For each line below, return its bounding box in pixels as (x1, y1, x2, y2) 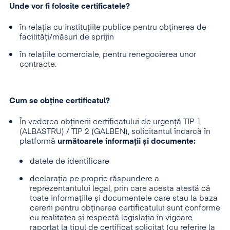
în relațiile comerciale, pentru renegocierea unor (20, 51, 196, 59)
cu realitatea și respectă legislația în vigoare (30, 214, 193, 222)
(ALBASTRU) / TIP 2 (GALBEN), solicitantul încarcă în (20, 128, 210, 136)
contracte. (20, 61, 59, 68)
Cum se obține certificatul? (9, 97, 110, 105)
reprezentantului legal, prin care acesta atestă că (30, 185, 210, 193)
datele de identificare (30, 158, 111, 165)
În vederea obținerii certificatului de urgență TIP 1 (20, 118, 201, 126)
